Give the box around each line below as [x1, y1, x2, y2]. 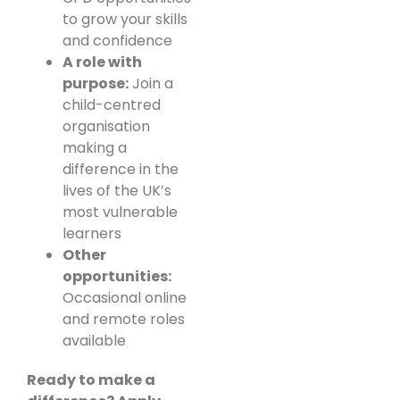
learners [62, 223, 121, 245]
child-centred [62, 95, 161, 116]
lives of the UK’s [62, 180, 171, 202]
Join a [129, 73, 173, 95]
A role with [62, 52, 142, 73]
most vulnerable [62, 202, 178, 223]
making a [62, 137, 127, 159]
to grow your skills [62, 9, 187, 30]
